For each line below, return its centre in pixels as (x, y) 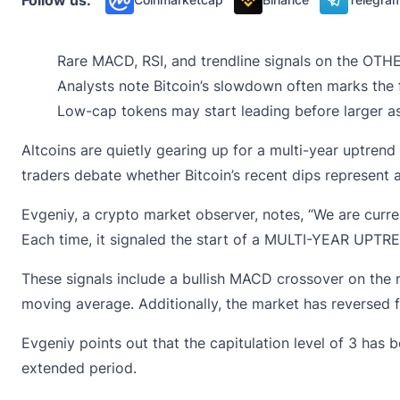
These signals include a (102, 278)
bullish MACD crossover (263, 278)
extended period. (79, 367)
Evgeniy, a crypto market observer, (142, 214)
